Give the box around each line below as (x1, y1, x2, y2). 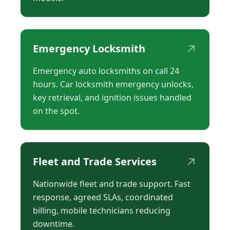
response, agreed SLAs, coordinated (33, 191, 173, 203)
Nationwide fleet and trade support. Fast (33, 178, 190, 190)
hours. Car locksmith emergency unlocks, (33, 79, 194, 90)
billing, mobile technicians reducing (33, 205, 170, 217)
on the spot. (33, 105, 80, 117)
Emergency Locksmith (33, 42, 145, 56)
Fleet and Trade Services (33, 155, 157, 169)
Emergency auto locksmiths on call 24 (33, 65, 179, 77)
